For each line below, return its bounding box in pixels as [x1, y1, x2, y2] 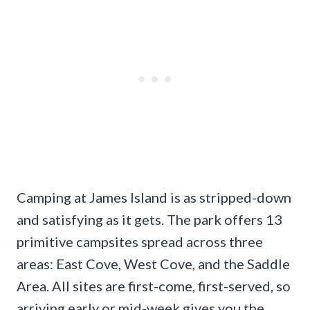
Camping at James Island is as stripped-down [17, 189, 291, 206]
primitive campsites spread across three [17, 233, 263, 250]
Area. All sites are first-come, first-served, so [17, 277, 291, 295]
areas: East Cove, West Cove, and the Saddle [17, 255, 290, 273]
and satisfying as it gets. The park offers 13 [17, 211, 282, 228]
